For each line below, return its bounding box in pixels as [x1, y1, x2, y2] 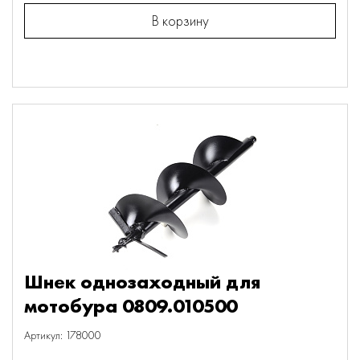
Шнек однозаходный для [24, 269, 260, 294]
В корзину [151, 11, 209, 30]
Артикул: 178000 [24, 328, 101, 342]
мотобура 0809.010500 [24, 293, 237, 318]
